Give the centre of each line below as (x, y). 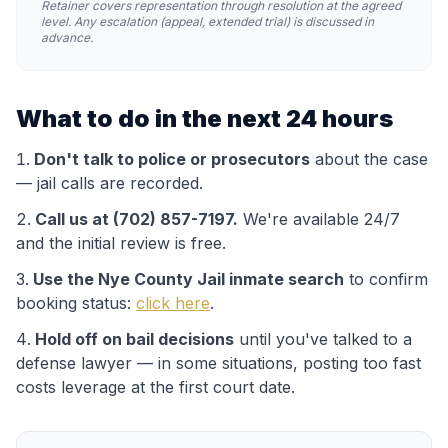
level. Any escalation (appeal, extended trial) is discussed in (207, 21)
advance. (67, 37)
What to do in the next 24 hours (204, 118)
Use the (65, 279)
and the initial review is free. (121, 243)
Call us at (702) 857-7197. (136, 219)
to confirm (386, 279)
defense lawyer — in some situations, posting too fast (218, 363)
